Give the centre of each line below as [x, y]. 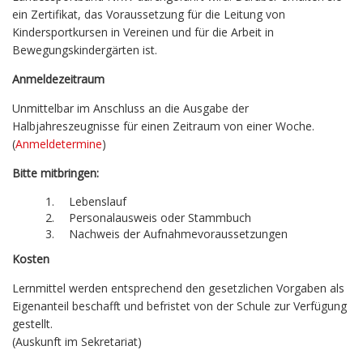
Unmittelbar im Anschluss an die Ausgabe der [130, 109]
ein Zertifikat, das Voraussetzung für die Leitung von [149, 15]
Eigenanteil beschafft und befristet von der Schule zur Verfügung [179, 306]
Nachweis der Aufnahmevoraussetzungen [180, 234]
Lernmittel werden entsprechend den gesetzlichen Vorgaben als [178, 288]
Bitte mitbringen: [56, 173]
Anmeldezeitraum [58, 79]
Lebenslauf [99, 202]
